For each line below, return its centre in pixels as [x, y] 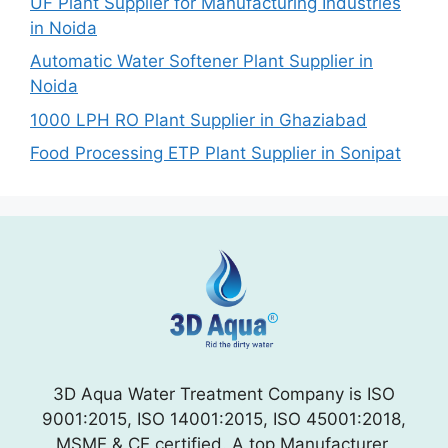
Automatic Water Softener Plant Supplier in [201, 61]
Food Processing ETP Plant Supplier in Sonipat [215, 153]
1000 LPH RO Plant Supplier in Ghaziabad [198, 119]
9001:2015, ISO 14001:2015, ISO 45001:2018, [224, 419]
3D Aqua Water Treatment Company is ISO [224, 394]
